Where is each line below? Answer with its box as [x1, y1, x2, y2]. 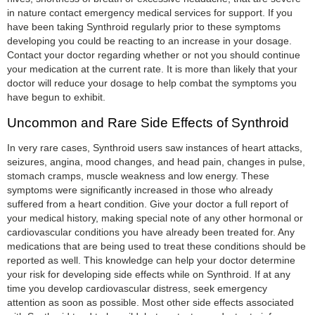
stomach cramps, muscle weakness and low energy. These [7, 169, 269, 181]
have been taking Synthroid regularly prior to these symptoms [7, 20, 281, 32]
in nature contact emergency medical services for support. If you [7, 6, 292, 18]
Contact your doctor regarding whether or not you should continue [7, 49, 300, 60]
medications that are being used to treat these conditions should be [7, 240, 306, 252]
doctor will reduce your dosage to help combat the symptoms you [7, 77, 297, 89]
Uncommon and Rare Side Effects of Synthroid [7, 115, 289, 130]
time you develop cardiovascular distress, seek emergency [7, 282, 267, 294]
